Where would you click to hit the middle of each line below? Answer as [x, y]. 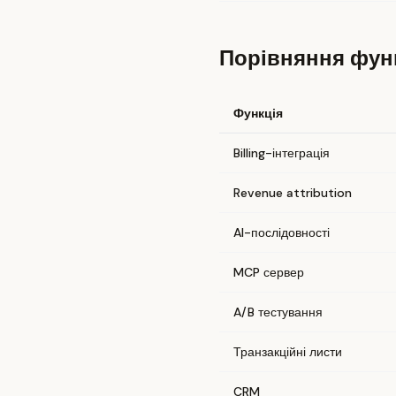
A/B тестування [278, 312]
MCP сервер [269, 272]
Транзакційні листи [288, 352]
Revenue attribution [293, 193]
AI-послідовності [282, 232]
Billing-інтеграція [282, 153]
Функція [258, 113]
